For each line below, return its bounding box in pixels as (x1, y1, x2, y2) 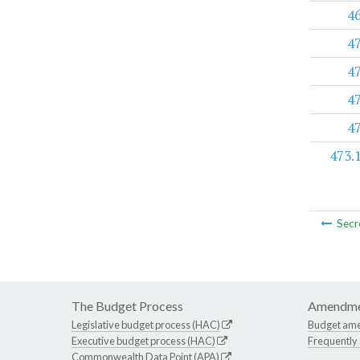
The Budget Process (72, 298, 183, 314)
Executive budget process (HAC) (72, 334, 215, 348)
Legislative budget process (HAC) (72, 318, 220, 332)
